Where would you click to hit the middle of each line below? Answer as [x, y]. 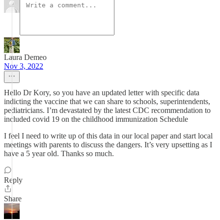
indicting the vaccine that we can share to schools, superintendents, [107, 101]
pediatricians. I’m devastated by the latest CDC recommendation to [107, 110]
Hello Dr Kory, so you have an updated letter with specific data [102, 93]
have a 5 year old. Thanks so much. [59, 153]
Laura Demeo [25, 57]
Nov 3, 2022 [24, 66]
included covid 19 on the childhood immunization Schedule [96, 119]
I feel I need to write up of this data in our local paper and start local [108, 136]
